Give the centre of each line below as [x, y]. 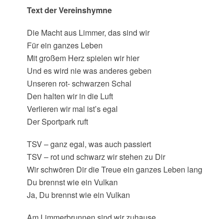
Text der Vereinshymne [69, 10]
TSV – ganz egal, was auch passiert [89, 144]
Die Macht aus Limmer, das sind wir [88, 33]
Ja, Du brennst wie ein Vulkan [78, 195]
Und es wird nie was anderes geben [89, 71]
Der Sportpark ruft [57, 121]
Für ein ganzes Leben [65, 45]
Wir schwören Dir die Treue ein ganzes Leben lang [114, 169]
